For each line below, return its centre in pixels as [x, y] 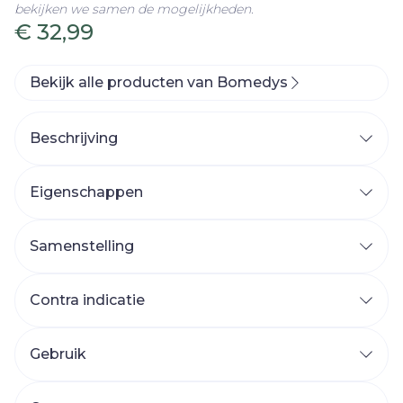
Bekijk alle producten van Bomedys [159, 82]
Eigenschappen [86, 192]
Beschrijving [74, 138]
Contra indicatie [87, 300]
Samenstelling [82, 246]
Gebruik [58, 354]
